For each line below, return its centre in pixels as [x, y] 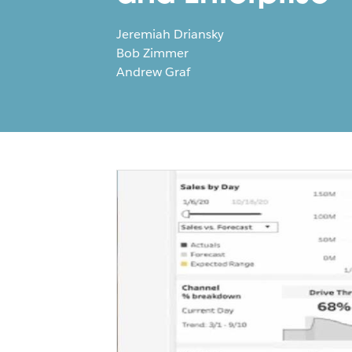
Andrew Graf [153, 71]
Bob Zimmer [152, 53]
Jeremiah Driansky [170, 34]
